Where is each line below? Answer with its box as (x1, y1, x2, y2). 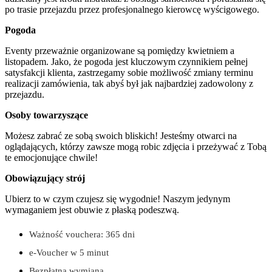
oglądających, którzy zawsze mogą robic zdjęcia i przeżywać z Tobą (5, 141, 267, 152)
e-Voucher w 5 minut (29, 246, 109, 257)
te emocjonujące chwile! (5, 152, 98, 163)
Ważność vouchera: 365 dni (29, 228, 135, 239)
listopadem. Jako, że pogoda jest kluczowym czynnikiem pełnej (5, 56, 248, 67)
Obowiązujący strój (5, 172, 85, 183)
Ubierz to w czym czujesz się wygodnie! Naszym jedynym (5, 193, 230, 204)
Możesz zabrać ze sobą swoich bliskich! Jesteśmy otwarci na (5, 130, 237, 141)
